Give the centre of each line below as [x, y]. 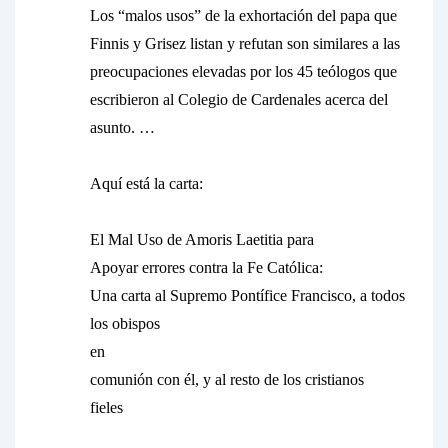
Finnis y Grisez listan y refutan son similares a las [245, 43]
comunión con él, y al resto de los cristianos [227, 379]
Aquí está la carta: [146, 183]
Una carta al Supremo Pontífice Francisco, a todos [247, 295]
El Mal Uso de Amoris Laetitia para [202, 239]
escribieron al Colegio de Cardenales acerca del [239, 99]
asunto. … [122, 127]
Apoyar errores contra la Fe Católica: [206, 267]
